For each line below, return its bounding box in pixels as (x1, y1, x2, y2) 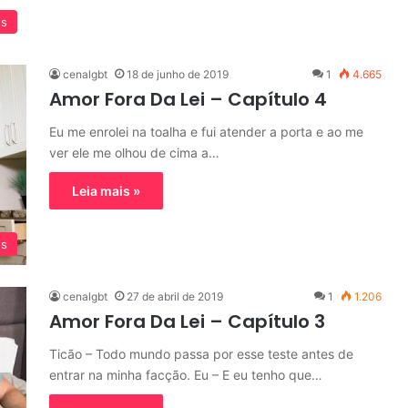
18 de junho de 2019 (127, 67, 229, 81)
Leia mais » (72, 183, 140, 199)
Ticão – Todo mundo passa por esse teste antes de (49, 346, 353, 362)
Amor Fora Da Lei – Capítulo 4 (49, 87, 327, 112)
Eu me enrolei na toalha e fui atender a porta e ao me (49, 124, 363, 139)
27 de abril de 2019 (127, 290, 223, 303)
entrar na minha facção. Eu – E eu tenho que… (49, 367, 322, 382)
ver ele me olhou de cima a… (49, 145, 219, 160)
